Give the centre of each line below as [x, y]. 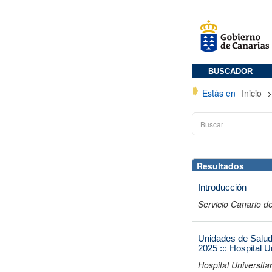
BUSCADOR [230, 72]
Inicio [253, 93]
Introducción [222, 187]
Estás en [219, 93]
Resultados [220, 166]
